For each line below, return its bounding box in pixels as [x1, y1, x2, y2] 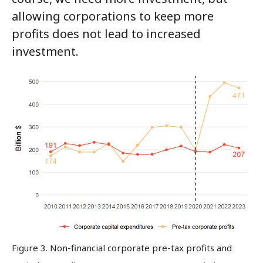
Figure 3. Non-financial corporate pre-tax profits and [12, 242, 232, 254]
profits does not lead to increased [12, 25, 201, 42]
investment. [12, 43, 79, 59]
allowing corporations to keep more [12, 8, 214, 24]
